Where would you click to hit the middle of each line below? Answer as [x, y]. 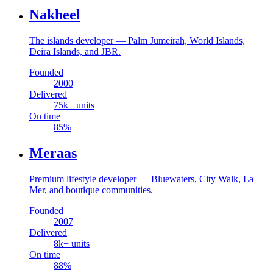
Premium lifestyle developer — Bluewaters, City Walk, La [141, 179]
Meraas [53, 153]
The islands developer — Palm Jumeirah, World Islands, [137, 41]
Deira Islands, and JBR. [75, 52]
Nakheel [55, 15]
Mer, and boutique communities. [91, 190]
